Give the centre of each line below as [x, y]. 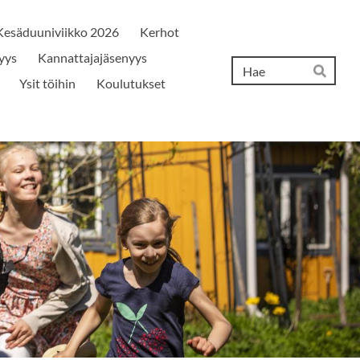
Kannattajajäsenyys [92, 57]
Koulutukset [131, 83]
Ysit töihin [47, 83]
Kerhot [159, 32]
